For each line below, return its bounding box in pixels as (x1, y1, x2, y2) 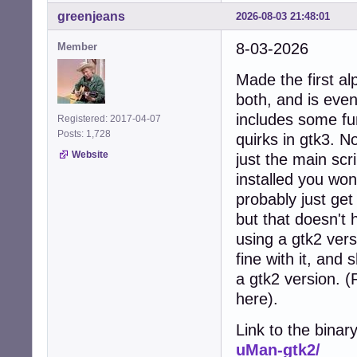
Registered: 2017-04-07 (57, 112, 161, 124)
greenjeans (57, 9, 125, 23)
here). (236, 289, 278, 308)
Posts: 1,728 (57, 127, 116, 139)
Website (72, 148, 108, 160)
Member (57, 40, 97, 53)
